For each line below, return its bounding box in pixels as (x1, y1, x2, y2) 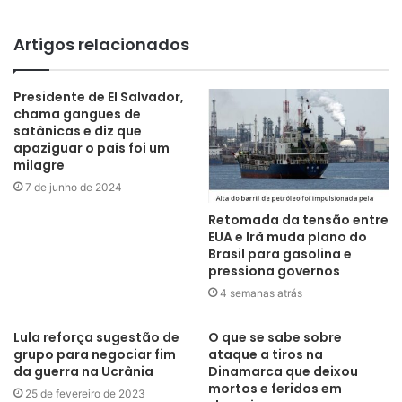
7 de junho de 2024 (25, 179, 122, 194)
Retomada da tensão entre (208, 211, 389, 230)
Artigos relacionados (13, 32, 189, 56)
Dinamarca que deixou (208, 363, 358, 381)
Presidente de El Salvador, (13, 87, 184, 106)
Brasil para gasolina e (208, 245, 352, 264)
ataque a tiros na (208, 345, 323, 364)
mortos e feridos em (208, 380, 342, 398)
